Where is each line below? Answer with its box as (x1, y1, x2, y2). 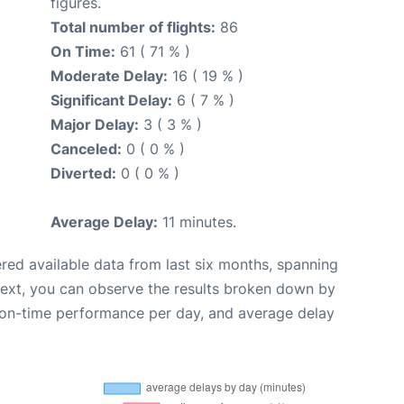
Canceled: (50, 139, 122, 158)
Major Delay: (50, 115, 139, 133)
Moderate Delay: (50, 66, 168, 85)
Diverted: (50, 163, 116, 182)
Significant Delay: (50, 90, 172, 109)
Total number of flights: (50, 17, 216, 36)
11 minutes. (158, 212, 236, 231)
